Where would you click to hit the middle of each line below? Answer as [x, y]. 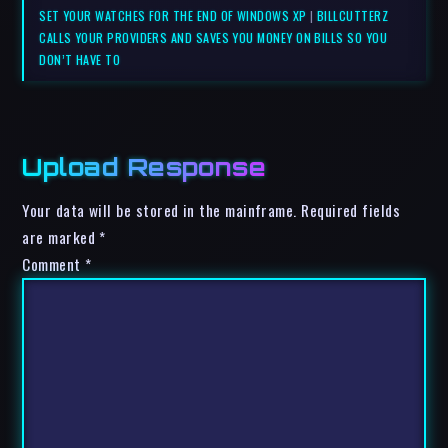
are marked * [64, 237]
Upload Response [144, 167]
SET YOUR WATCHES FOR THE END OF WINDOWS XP [173, 16]
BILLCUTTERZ [352, 16]
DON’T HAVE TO [80, 60]
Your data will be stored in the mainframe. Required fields [211, 210]
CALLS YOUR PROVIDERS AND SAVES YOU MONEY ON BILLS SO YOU [213, 38]
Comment [54, 264]
